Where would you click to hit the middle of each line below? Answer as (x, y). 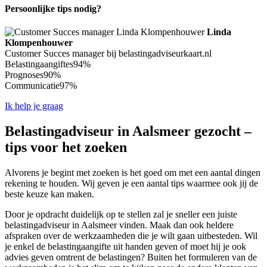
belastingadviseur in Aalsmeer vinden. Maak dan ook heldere (119, 225)
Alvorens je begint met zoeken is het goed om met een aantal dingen (133, 172)
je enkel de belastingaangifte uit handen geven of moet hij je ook (125, 246)
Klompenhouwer (39, 42)
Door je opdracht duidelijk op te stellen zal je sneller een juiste (121, 214)
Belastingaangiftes (39, 64)
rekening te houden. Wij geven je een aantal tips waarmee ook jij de (131, 183)
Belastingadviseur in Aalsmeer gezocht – (128, 131)
